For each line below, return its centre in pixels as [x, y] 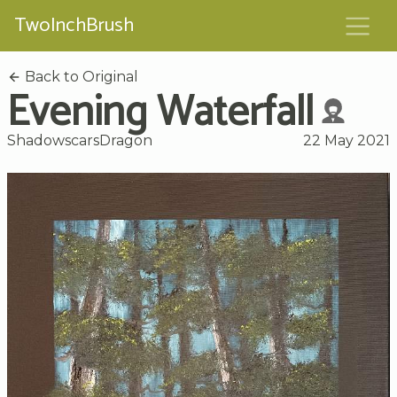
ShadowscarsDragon [80, 140]
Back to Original [80, 76]
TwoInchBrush [74, 26]
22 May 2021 [346, 140]
